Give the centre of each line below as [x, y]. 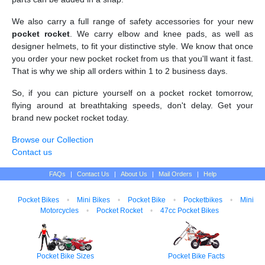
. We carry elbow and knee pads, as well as [161, 33]
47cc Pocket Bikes [190, 210]
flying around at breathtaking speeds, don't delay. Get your [132, 105]
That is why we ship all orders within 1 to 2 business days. [120, 71]
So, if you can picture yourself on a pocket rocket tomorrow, [132, 93]
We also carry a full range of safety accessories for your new [132, 21]
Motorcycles [59, 210]
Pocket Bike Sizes [66, 256]
